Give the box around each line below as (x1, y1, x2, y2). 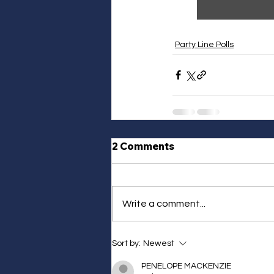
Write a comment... (122, 199, 206, 209)
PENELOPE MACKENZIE (141, 262, 231, 271)
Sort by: (112, 239, 141, 248)
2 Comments (112, 140, 174, 153)
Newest (143, 239, 174, 248)
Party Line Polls (175, 40, 234, 50)
